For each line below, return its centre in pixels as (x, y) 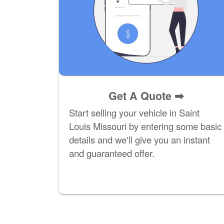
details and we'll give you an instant (139, 140)
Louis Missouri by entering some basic (145, 126)
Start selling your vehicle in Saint (134, 113)
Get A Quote (141, 96)
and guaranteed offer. (112, 153)
